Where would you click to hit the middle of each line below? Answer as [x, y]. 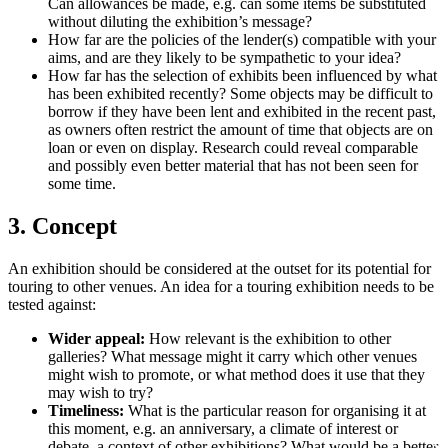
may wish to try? [100, 392]
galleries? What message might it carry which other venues [232, 356]
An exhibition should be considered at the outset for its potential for [219, 268]
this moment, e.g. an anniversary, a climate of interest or [223, 428]
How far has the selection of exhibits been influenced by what [242, 75]
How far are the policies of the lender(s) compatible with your [242, 39]
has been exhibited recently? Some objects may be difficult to [240, 93]
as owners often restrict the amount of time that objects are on [240, 129]
